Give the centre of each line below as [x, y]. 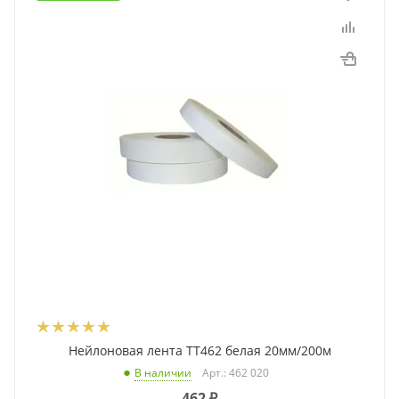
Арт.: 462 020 [236, 373]
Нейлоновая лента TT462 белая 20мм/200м [199, 351]
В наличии [163, 373]
